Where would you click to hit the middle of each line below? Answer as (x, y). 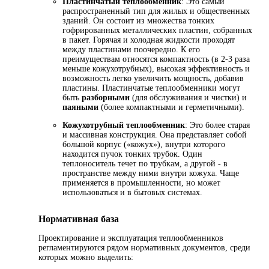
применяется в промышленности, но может (141, 183)
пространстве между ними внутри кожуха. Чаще (151, 174)
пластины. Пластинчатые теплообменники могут (151, 88)
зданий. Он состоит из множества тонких (138, 21)
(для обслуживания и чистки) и (188, 98)
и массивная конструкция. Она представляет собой (155, 135)
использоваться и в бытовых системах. (132, 193)
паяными (80, 107)
